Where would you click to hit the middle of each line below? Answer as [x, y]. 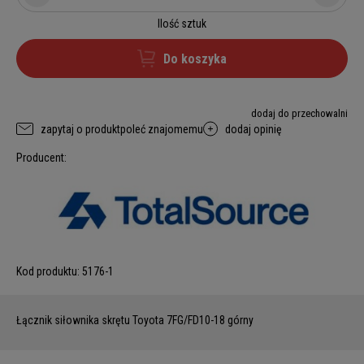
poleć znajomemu [162, 129]
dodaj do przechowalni [299, 113]
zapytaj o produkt [80, 129]
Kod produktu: [48, 272]
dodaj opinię [253, 129]
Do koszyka [195, 58]
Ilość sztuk [182, 24]
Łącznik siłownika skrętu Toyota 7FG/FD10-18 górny [136, 321]
